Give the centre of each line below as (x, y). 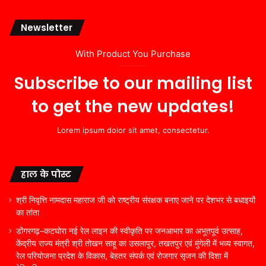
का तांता (28, 212)
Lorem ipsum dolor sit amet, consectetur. (133, 130)
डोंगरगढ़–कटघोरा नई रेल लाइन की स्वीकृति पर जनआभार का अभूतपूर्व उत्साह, (129, 231)
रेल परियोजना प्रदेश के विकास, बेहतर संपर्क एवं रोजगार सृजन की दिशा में (122, 256)
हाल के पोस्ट (46, 174)
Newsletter (47, 27)
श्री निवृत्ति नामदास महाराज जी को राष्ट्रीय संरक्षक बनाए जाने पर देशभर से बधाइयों (136, 200)
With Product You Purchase (133, 53)
